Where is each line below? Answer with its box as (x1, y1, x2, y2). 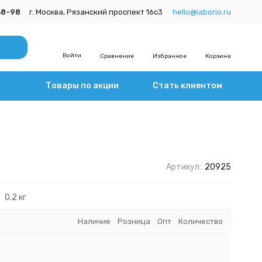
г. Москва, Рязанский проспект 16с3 (29, 7, 163, 16)
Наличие (78, 217, 111, 226)
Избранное (152, 53, 187, 60)
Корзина (205, 53, 231, 60)
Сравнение (99, 53, 134, 60)
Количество (178, 217, 223, 226)
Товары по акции (45, 81, 119, 91)
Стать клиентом (152, 81, 222, 91)
